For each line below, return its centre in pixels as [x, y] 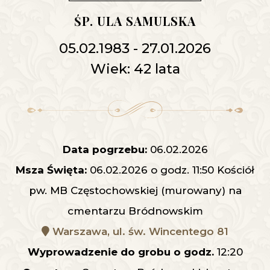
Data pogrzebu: [105, 149]
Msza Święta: [51, 170]
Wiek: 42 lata [135, 68]
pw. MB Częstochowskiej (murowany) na [135, 190]
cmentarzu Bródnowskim [135, 211]
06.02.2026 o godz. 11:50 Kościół [171, 170]
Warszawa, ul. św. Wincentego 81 [139, 231]
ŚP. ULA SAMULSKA [135, 20]
